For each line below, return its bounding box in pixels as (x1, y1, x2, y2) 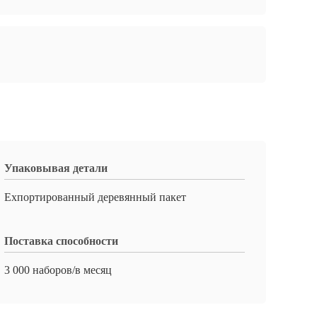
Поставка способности (4, 235, 118, 247)
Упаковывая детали (4, 162, 108, 174)
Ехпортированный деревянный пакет (4, 191, 186, 203)
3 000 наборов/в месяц (4, 264, 112, 276)
